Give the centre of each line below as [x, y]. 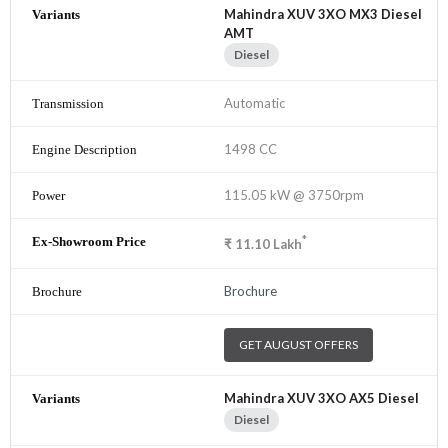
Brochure [250, 290]
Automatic [254, 103]
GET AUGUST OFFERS [298, 344]
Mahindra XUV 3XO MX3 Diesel [323, 14]
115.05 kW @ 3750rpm [294, 195]
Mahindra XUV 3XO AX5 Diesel [321, 397]
